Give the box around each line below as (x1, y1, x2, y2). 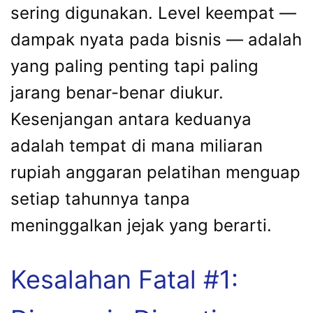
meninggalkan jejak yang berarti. (10, 215, 272, 235)
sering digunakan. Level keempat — (10, 3, 296, 23)
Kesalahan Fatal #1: (10, 264, 238, 295)
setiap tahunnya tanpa (10, 189, 190, 209)
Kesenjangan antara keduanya (10, 109, 252, 129)
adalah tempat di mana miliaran (10, 136, 263, 156)
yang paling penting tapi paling (10, 56, 259, 76)
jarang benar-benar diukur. (10, 82, 224, 103)
